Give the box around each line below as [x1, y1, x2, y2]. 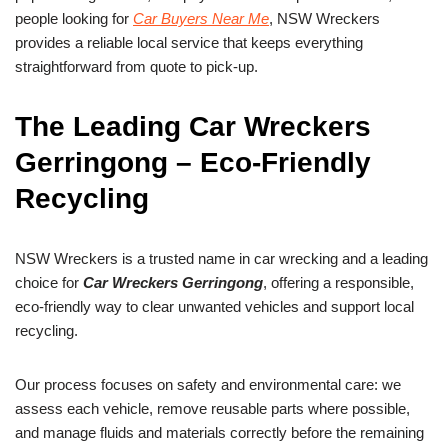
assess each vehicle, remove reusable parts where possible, [15, 400, 410, 418]
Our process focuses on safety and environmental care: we [15, 376, 401, 394]
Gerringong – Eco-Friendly [15, 147, 371, 179]
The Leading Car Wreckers [15, 111, 371, 143]
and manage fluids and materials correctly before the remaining [15, 424, 424, 442]
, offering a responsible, [263, 274, 414, 292]
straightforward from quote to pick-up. [15, 58, 258, 76]
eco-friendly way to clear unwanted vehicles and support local [15, 298, 414, 316]
